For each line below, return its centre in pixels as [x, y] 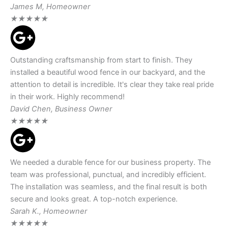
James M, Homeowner [50, 7]
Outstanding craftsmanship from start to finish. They [101, 60]
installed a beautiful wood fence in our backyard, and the [108, 73]
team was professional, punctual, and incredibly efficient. [108, 175]
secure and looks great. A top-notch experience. [94, 199]
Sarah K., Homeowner [49, 211]
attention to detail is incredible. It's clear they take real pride [112, 85]
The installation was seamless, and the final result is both [109, 187]
